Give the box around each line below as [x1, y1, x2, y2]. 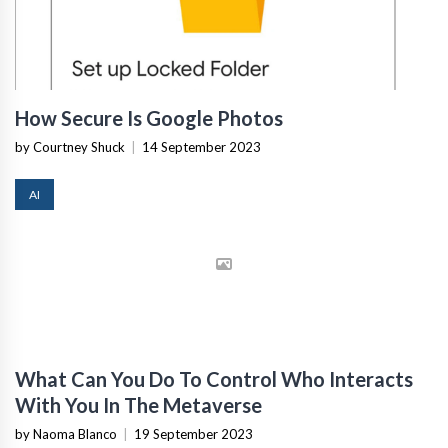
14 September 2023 [142, 138, 261, 155]
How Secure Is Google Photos [15, 105, 283, 130]
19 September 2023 [134, 425, 253, 442]
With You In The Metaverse [15, 392, 262, 417]
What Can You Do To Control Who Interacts [15, 366, 413, 391]
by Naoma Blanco [15, 425, 117, 442]
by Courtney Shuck [15, 138, 125, 155]
